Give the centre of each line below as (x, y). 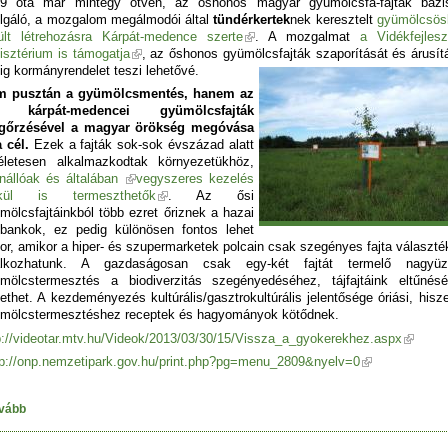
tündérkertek (252, 19)
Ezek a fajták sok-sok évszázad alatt (143, 145)
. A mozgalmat (307, 36)
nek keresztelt (334, 19)
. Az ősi (211, 196)
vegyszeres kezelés (195, 179)
